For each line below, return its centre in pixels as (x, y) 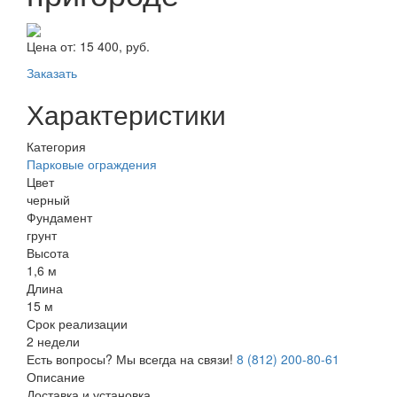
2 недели (53, 341)
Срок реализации (77, 323)
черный (48, 199)
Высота (48, 252)
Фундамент (59, 217)
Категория (56, 146)
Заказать (52, 72)
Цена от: (53, 46)
